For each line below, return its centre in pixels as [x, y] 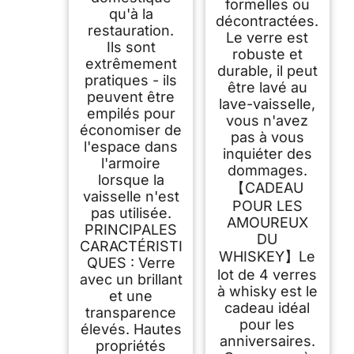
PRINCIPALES [131, 230]
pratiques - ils [131, 81]
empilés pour [131, 114]
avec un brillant [131, 280]
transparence [131, 313]
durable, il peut [267, 71]
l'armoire [131, 164]
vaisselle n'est [131, 197]
